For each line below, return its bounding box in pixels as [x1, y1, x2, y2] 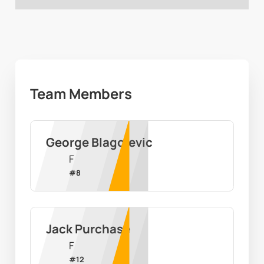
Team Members [30, 84, 133, 103]
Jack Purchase [45, 220, 130, 237]
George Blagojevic [45, 134, 153, 151]
